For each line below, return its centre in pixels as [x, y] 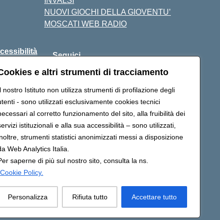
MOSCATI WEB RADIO [85, 24]
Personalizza [27, 197]
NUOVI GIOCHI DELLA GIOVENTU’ [108, 12]
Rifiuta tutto [90, 197]
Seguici [66, 55]
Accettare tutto [154, 197]
